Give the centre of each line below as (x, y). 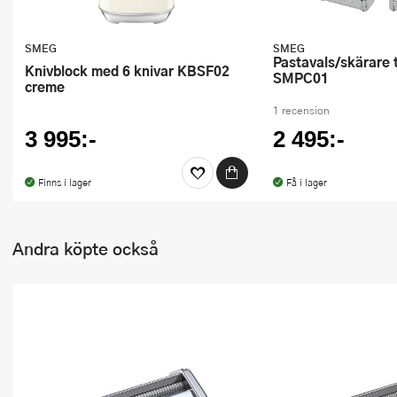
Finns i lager (64, 182)
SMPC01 (301, 77)
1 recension (301, 110)
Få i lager (306, 182)
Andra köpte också (86, 248)
